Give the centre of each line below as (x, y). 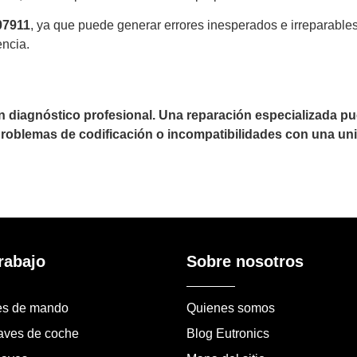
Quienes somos (231, 308)
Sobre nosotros (245, 261)
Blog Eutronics (228, 333)
